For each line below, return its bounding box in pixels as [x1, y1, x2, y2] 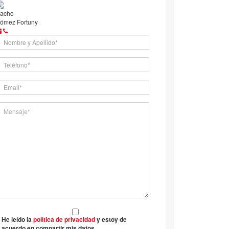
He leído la [1, 214, 33, 224]
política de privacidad [33, 214, 95, 224]
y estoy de [95, 214, 127, 224]
